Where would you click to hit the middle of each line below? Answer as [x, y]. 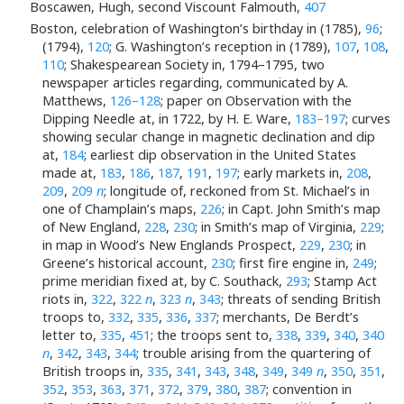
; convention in [309, 390]
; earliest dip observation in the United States [220, 155]
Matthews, [76, 101]
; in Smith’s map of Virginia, [277, 227]
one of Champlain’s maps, [121, 209]
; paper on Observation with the [256, 101]
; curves [368, 119]
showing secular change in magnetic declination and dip [209, 137]
